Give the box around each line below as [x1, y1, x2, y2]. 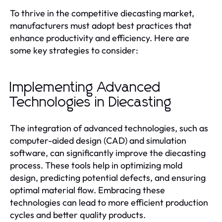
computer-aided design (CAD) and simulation [10, 134, 186, 146]
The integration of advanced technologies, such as [10, 122, 208, 134]
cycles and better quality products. [10, 209, 146, 221]
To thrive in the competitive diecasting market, [10, 7, 194, 19]
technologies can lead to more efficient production [10, 196, 208, 208]
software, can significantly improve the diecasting [10, 147, 206, 159]
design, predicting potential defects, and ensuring [10, 171, 206, 183]
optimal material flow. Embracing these [10, 184, 165, 196]
